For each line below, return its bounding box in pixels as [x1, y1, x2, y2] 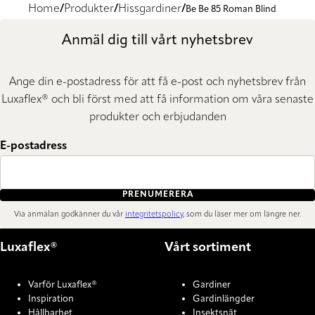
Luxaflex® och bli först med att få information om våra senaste [1, 94, 314, 105]
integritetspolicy [125, 210, 183, 219]
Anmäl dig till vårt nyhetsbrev [62, 33, 253, 48]
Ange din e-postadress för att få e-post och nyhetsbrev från [9, 76, 306, 88]
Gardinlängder [193, 295, 255, 304]
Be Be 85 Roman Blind [186, 5, 276, 15]
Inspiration [28, 295, 74, 304]
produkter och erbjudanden [89, 111, 226, 123]
